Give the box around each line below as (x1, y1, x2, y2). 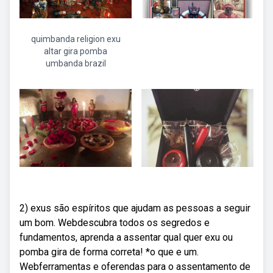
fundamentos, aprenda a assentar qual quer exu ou (19, 232, 233, 243)
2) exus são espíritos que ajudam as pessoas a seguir (19, 202, 250, 214)
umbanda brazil (45, 58, 106, 68)
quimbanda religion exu (30, 34, 121, 44)
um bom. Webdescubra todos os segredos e (19, 217, 210, 229)
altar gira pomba (44, 46, 107, 56)
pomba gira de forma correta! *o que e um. (19, 246, 199, 258)
